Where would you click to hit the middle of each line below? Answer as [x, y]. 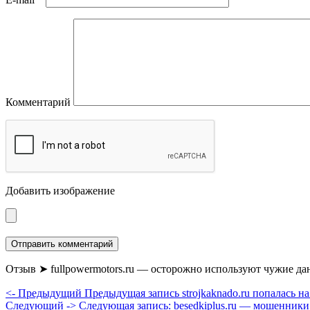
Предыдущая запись [132, 293]
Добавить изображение [60, 190]
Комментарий [38, 102]
